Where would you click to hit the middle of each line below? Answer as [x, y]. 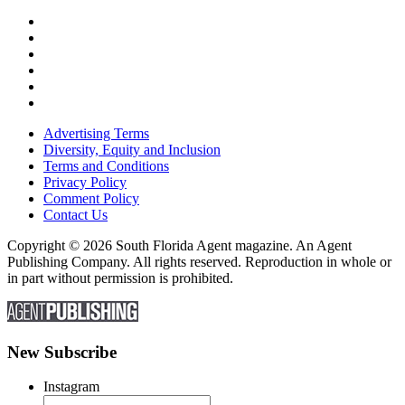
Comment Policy [91, 198]
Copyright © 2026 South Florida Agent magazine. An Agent [179, 245]
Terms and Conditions [106, 165]
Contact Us [75, 214]
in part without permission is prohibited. [120, 278]
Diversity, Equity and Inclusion [132, 149]
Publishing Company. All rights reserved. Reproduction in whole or [199, 261]
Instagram [71, 387]
